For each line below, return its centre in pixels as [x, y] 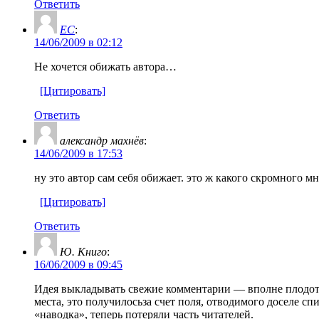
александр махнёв [102, 140]
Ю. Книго [83, 251]
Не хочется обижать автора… [105, 66]
